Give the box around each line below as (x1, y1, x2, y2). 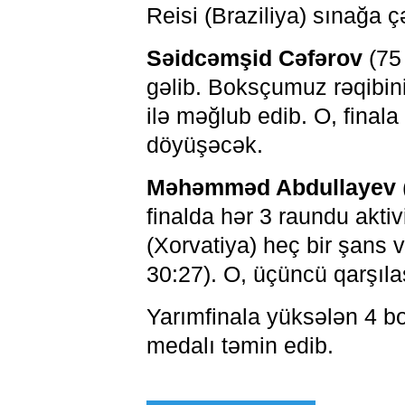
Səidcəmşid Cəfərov (146, 45, 363, 71)
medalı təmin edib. (146, 333, 334, 358)
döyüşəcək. (146, 132, 263, 157)
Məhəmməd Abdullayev (146, 174, 396, 200)
